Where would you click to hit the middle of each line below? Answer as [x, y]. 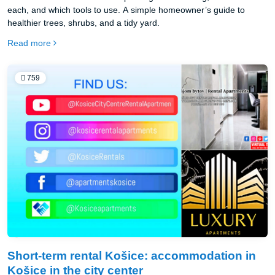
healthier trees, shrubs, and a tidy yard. [83, 22]
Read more [29, 43]
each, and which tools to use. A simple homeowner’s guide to [126, 10]
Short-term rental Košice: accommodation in [132, 256]
